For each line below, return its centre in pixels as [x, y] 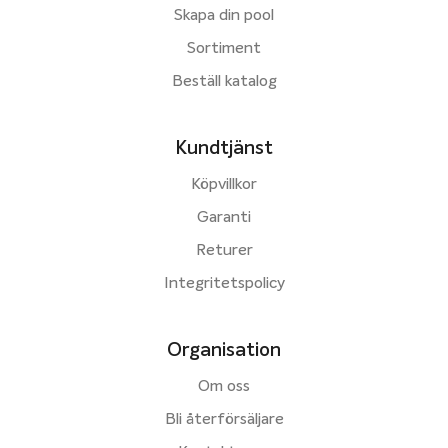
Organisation [224, 350]
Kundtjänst [224, 148]
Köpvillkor [224, 184]
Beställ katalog [224, 81]
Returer [224, 250]
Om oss [224, 386]
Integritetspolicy [224, 283]
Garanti [224, 217]
